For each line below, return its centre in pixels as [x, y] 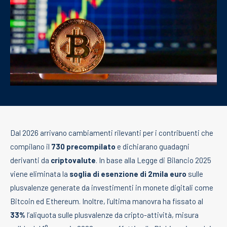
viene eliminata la [40, 174]
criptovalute [73, 160]
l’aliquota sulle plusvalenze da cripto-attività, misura [112, 215]
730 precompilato [83, 146]
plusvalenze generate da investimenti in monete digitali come [112, 187]
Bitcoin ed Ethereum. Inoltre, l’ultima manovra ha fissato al [107, 201]
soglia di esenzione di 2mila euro [128, 174]
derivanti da [30, 160]
